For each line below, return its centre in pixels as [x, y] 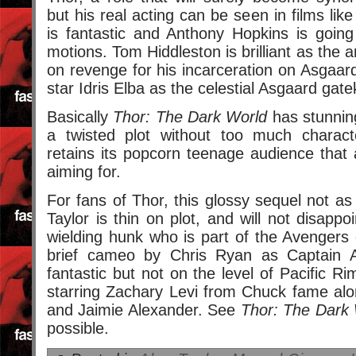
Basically [80, 117]
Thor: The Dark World [190, 117]
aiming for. [84, 172]
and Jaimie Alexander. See [144, 310]
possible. [78, 329]
